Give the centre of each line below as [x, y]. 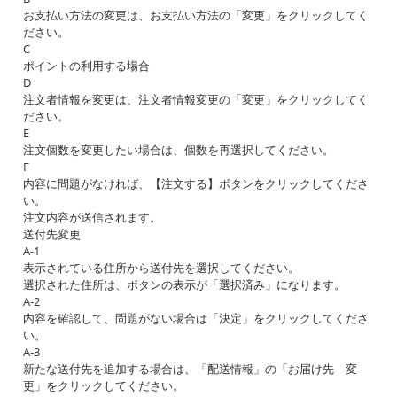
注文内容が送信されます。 [92, 217]
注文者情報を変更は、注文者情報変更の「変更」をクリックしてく [196, 99]
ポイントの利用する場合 [86, 66]
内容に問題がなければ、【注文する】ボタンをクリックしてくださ [196, 183]
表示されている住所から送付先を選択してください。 [161, 268]
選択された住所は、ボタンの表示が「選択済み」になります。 [184, 284]
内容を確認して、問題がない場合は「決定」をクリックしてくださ [196, 318]
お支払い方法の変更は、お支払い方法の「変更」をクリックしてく [196, 15]
